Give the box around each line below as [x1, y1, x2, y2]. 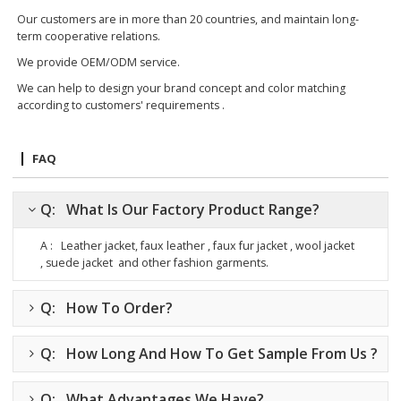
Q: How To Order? [40, 297, 174, 318]
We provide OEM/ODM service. [17, 54, 181, 70]
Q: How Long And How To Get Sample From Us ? [40, 343, 379, 363]
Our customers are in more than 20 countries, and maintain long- [17, 11, 360, 27]
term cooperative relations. [17, 28, 161, 44]
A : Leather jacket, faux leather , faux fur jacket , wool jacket [40, 237, 355, 253]
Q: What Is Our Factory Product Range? [40, 199, 320, 219]
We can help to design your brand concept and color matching [17, 80, 346, 96]
